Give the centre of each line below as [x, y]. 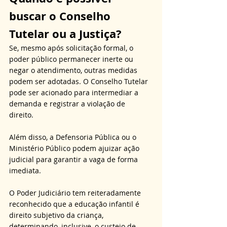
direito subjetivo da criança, [57, 215]
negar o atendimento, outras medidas [74, 70]
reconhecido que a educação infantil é [75, 204]
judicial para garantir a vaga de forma [74, 160]
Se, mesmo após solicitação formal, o [72, 48]
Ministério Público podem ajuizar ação [75, 148]
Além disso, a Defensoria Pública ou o [74, 137]
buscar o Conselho [61, 16]
